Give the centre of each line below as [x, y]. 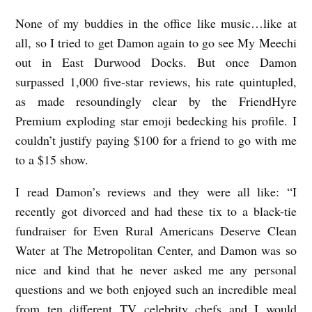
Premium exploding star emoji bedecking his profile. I [156, 121]
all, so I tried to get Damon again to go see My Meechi [156, 43]
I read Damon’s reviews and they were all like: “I [156, 192]
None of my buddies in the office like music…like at [156, 23]
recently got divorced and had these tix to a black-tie [156, 211]
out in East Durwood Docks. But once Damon [156, 62]
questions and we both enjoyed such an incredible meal [156, 289]
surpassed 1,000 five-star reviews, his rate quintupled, [156, 82]
